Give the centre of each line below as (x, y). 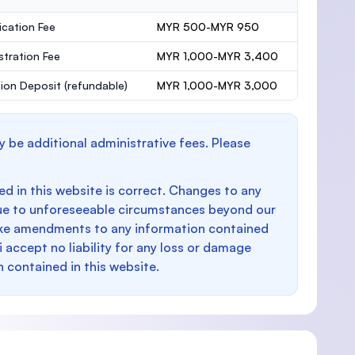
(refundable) (95, 85)
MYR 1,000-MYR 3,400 (217, 56)
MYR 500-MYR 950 (208, 27)
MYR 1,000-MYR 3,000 (217, 85)
